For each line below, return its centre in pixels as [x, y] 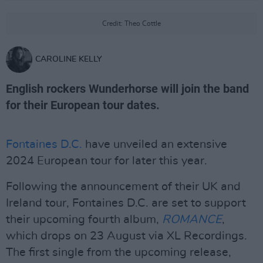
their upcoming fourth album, [84, 220]
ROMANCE [192, 220]
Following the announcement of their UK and [123, 187]
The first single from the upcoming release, [119, 252]
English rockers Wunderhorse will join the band [127, 89]
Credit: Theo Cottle [131, 23]
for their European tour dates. [83, 105]
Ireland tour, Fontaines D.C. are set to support [126, 203]
